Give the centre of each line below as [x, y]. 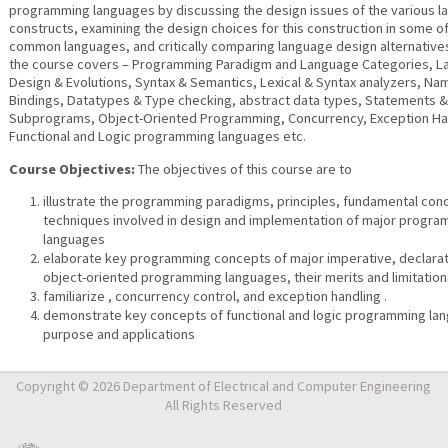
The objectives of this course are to [244, 168]
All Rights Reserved [224, 405]
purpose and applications [119, 334]
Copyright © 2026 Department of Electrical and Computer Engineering [224, 386]
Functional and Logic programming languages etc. [157, 136]
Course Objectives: [73, 168]
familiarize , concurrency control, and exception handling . [215, 296]
